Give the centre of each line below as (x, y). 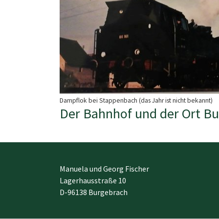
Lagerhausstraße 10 (93, 180)
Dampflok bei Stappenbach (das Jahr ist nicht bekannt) (136, 100)
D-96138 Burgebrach (94, 192)
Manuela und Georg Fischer (104, 168)
